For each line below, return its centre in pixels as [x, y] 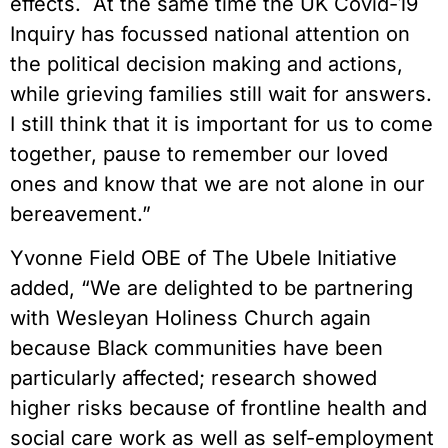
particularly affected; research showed [193, 378]
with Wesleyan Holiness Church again [190, 318]
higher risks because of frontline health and [218, 408]
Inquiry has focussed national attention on [210, 33]
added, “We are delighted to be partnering [211, 288]
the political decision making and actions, [206, 63]
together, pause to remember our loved [199, 153]
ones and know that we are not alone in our [217, 183]
